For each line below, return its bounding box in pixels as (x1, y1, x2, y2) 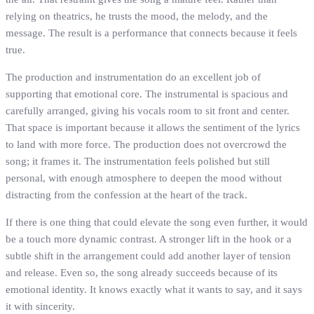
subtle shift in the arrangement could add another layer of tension (6, 250, 291, 262)
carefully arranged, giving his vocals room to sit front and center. (6, 105, 289, 117)
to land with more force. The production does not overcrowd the (6, 139, 287, 151)
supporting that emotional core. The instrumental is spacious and (6, 88, 288, 100)
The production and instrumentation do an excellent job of (6, 71, 261, 83)
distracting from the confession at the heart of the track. (6, 189, 247, 201)
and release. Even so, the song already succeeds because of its (6, 267, 278, 279)
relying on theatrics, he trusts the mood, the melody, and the (6, 11, 268, 22)
